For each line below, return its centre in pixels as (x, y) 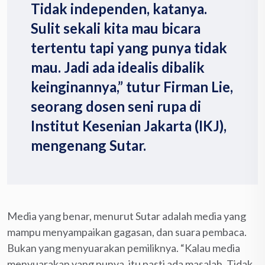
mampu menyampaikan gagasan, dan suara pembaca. (127, 232)
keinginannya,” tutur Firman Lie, (132, 86)
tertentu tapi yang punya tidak (129, 47)
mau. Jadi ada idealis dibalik (118, 67)
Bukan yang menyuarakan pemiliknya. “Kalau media (124, 248)
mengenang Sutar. (88, 145)
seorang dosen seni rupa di (116, 106)
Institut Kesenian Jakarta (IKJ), (129, 125)
